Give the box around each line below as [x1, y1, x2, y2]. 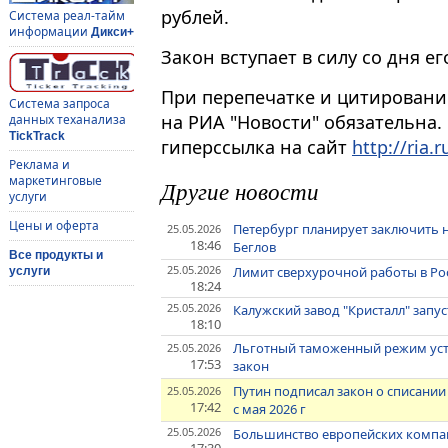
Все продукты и [8, 248, 103, 263]
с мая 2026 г [233, 400, 307, 419]
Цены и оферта [8, 217, 99, 235]
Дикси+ [90, 25, 134, 40]
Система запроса [8, 95, 110, 113]
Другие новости [161, 175, 319, 207]
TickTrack [8, 129, 65, 144]
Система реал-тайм [8, 7, 125, 25]
